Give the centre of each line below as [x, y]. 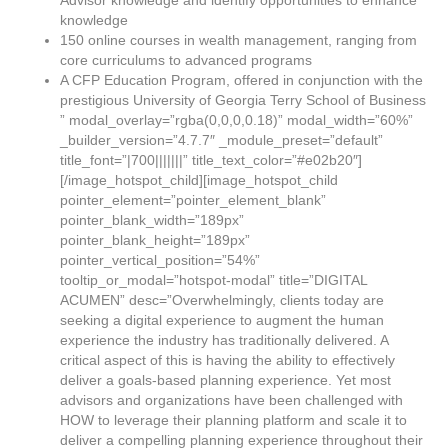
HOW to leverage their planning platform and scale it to [233, 420]
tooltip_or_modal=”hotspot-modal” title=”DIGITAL [213, 280]
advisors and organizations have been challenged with [231, 400]
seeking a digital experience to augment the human [222, 320]
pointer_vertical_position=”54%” [160, 260]
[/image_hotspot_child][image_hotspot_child [199, 180]
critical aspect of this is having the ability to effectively [227, 360]
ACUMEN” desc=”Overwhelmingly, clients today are [222, 300]
